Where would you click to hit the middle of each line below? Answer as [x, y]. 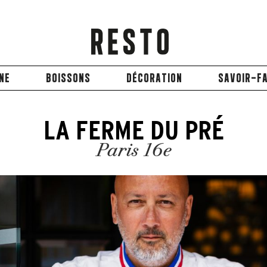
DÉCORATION [154, 78]
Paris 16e [133, 151]
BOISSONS [68, 78]
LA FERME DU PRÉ [133, 130]
